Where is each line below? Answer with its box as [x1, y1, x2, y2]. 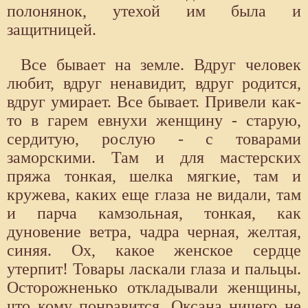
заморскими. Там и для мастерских [7, 148, 301, 167]
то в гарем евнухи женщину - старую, [7, 111, 301, 130]
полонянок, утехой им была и [7, 2, 301, 21]
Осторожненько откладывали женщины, [7, 278, 301, 297]
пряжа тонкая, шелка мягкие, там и [7, 167, 301, 186]
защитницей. [7, 21, 96, 39]
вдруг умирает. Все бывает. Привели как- [7, 93, 301, 111]
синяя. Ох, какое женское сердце [7, 241, 301, 260]
